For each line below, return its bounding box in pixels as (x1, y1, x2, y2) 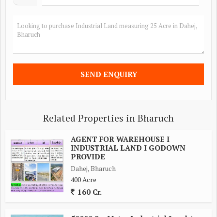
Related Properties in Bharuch (43, 111, 174, 124)
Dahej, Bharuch (71, 163, 116, 173)
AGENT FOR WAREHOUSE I (71, 134, 170, 144)
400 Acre (71, 174, 96, 184)
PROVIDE (71, 151, 105, 161)
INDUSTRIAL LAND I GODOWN (71, 142, 186, 153)
